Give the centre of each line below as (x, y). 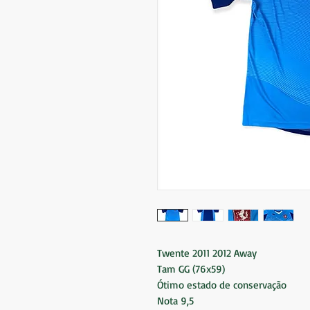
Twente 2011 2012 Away (207, 253)
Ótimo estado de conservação (224, 284)
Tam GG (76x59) (191, 268)
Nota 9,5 (175, 300)
